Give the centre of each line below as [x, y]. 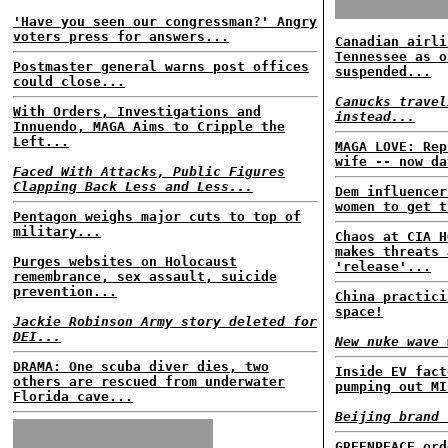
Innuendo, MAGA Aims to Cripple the [149, 126]
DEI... [37, 336]
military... [57, 231]
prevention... [65, 291]
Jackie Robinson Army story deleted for [165, 321]
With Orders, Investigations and [137, 111]
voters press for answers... [121, 36]
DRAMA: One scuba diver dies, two [141, 366]
